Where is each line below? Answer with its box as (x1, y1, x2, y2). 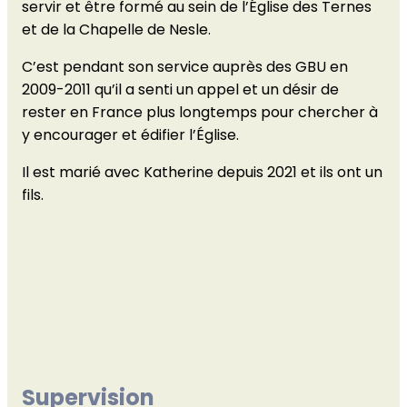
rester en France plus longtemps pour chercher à (22, 101, 378, 123)
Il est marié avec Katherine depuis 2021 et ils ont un (22, 161, 382, 183)
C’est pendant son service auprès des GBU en (22, 55, 348, 77)
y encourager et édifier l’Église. (22, 124, 239, 145)
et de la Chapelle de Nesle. (22, 18, 211, 40)
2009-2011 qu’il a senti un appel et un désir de (22, 78, 339, 100)
